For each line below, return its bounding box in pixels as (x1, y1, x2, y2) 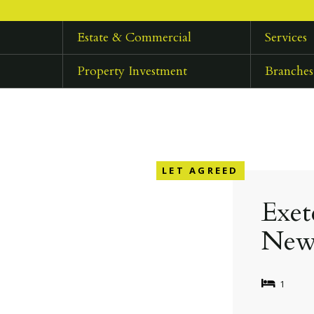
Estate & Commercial (76, 29, 191, 47)
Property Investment (76, 62, 187, 81)
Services (265, 29, 308, 47)
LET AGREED (162, 164, 239, 177)
